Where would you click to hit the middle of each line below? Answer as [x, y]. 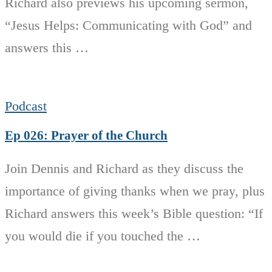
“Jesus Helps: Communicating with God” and [128, 25]
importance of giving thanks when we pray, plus [135, 191]
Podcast [26, 106]
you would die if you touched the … [103, 236]
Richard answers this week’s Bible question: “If [134, 214]
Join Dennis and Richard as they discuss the [124, 169]
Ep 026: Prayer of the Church [86, 136]
